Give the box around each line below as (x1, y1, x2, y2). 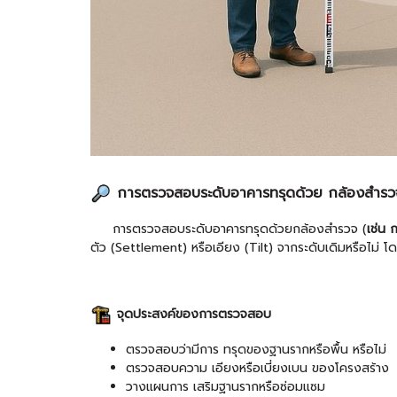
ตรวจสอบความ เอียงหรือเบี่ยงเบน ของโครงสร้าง (126, 359, 389, 378)
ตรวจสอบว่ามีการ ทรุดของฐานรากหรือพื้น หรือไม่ (126, 340, 386, 360)
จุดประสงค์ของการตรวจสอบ (117, 305, 271, 324)
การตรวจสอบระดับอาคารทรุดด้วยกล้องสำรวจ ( (90, 220, 367, 239)
